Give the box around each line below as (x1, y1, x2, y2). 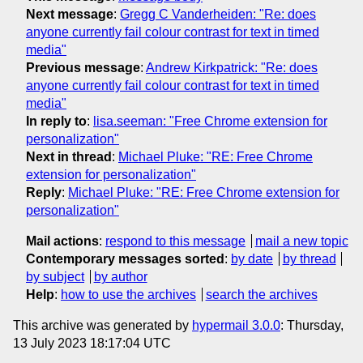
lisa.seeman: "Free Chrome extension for (93, 114, 327, 129)
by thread (282, 252, 336, 267)
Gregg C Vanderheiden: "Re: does (120, 7, 316, 22)
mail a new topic (254, 234, 348, 249)
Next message (26, 7, 113, 22)
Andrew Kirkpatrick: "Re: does (146, 61, 318, 75)
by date (231, 252, 273, 267)
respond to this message (105, 234, 246, 249)
